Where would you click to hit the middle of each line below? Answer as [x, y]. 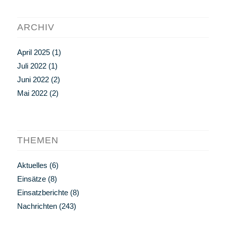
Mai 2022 [32, 93]
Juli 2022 [32, 66]
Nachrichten [37, 206]
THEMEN [38, 140]
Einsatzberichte [42, 193]
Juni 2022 [33, 80]
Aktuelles [32, 165]
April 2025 [33, 52]
